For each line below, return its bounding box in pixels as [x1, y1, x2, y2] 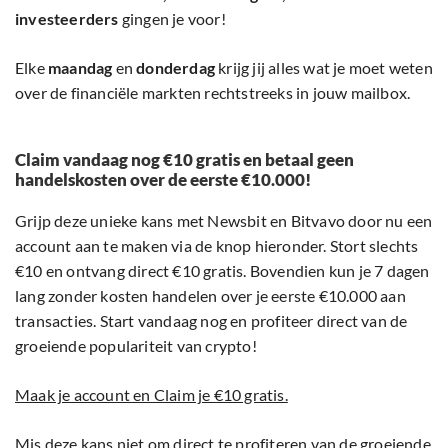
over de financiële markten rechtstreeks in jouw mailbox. [15, 82, 411, 102]
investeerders [15, 8, 119, 28]
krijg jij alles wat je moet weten [215, 57, 433, 77]
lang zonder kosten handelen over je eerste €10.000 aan [15, 285, 406, 305]
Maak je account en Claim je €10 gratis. [15, 384, 288, 404]
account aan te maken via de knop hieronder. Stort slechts [15, 235, 419, 255]
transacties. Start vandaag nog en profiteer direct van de [15, 310, 408, 330]
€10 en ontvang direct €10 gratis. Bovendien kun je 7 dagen [15, 260, 430, 280]
